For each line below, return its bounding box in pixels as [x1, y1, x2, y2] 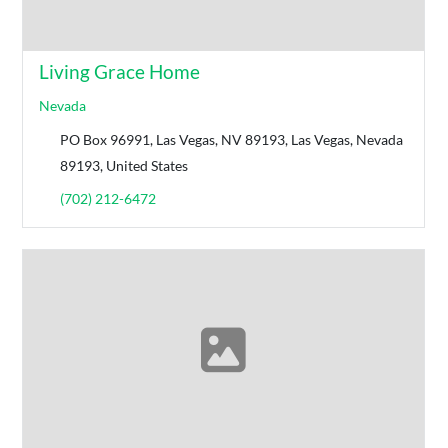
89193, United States [60, 157, 189, 175]
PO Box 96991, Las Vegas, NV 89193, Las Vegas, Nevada [60, 131, 404, 149]
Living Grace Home [39, 60, 201, 84]
